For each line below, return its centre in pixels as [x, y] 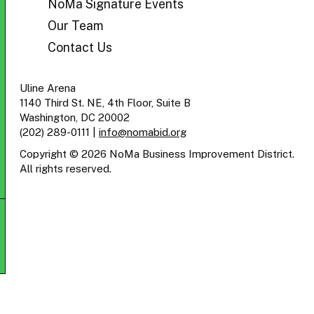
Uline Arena [48, 88]
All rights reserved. [66, 169]
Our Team [76, 26]
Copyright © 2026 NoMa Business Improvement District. [157, 154]
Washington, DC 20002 [75, 118]
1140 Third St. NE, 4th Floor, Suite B [105, 103]
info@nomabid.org [143, 132]
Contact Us [80, 48]
